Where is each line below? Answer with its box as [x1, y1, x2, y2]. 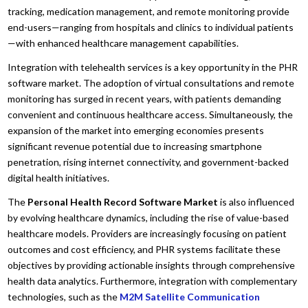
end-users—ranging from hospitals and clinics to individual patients [8, 21, 294, 33]
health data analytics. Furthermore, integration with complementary [8, 274, 298, 287]
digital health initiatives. [8, 171, 110, 184]
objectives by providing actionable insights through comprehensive [8, 258, 296, 271]
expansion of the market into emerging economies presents [8, 124, 265, 136]
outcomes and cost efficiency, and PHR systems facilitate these [8, 243, 281, 255]
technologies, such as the [8, 290, 120, 302]
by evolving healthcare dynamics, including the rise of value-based [8, 211, 289, 223]
